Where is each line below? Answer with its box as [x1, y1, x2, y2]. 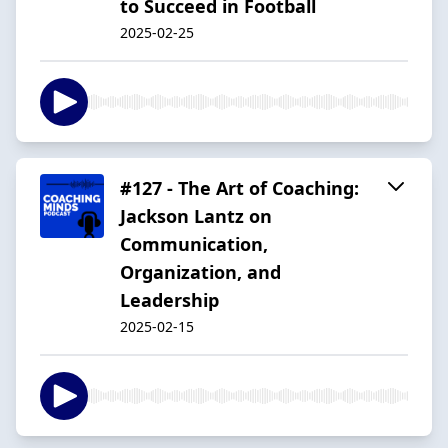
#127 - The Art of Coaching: [120, 175, 359, 200]
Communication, [120, 231, 268, 256]
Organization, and [120, 259, 281, 284]
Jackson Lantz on [120, 203, 272, 228]
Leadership [120, 287, 219, 312]
